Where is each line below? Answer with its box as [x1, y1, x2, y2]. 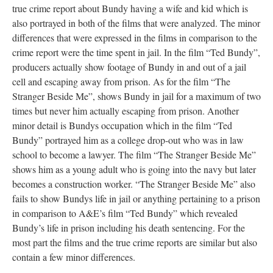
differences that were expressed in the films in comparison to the [12, 31, 257, 44]
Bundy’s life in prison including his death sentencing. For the [12, 221, 245, 234]
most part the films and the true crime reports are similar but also [12, 236, 257, 249]
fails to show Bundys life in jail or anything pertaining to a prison [12, 192, 260, 205]
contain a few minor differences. [12, 250, 138, 263]
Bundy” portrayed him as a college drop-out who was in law [12, 133, 244, 146]
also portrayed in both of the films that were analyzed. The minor [12, 16, 260, 29]
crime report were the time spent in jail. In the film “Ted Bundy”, [12, 46, 260, 58]
